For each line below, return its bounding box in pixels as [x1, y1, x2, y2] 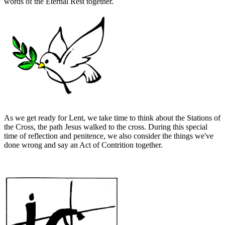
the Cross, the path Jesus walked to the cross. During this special [4, 122, 207, 131]
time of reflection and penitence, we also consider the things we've [4, 131, 213, 140]
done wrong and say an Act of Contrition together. [4, 140, 163, 149]
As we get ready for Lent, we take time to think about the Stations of [4, 113, 220, 122]
